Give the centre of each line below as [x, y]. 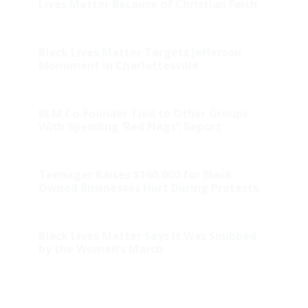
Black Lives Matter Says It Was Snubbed [147, 236]
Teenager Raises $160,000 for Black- [137, 175]
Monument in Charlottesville [118, 66]
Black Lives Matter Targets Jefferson [140, 53]
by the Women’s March [100, 249]
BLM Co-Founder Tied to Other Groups [143, 114]
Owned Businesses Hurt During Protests [148, 188]
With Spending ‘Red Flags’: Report [130, 127]
